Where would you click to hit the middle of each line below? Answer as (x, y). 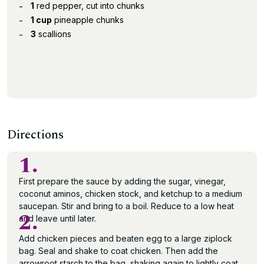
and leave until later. (57, 218)
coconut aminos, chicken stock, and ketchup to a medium (131, 194)
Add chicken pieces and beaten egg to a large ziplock (126, 238)
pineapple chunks (88, 20)
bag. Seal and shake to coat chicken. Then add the (118, 251)
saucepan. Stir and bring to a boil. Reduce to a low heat (126, 206)
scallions (54, 34)
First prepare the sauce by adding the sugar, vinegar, (122, 181)
